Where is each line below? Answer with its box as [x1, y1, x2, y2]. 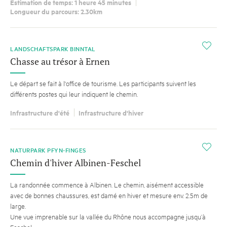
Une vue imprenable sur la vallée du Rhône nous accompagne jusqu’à [10, 212, 206, 221]
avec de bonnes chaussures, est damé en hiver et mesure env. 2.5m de [10, 191, 208, 200]
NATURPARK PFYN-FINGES [10, 146, 86, 155]
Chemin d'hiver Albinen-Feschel [10, 157, 141, 169]
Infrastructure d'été [10, 107, 69, 118]
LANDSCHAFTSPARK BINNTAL [10, 45, 96, 54]
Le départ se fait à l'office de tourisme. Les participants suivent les [10, 79, 196, 88]
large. [10, 201, 26, 211]
